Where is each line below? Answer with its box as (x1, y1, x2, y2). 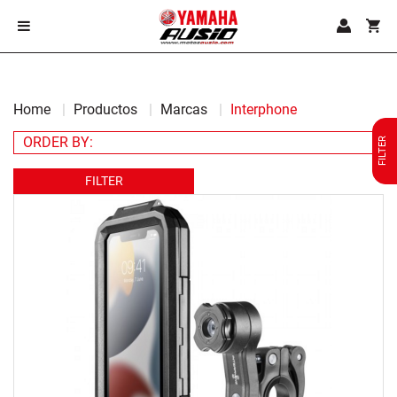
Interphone (230, 101, 297, 118)
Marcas (160, 101, 207, 118)
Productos (74, 101, 137, 118)
